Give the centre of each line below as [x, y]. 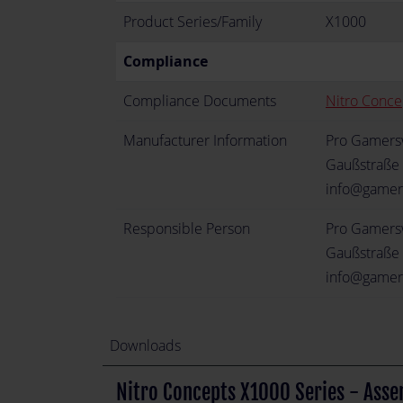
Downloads [145, 345]
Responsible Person [187, 228]
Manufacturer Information [205, 140]
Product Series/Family [193, 22]
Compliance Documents [200, 101]
